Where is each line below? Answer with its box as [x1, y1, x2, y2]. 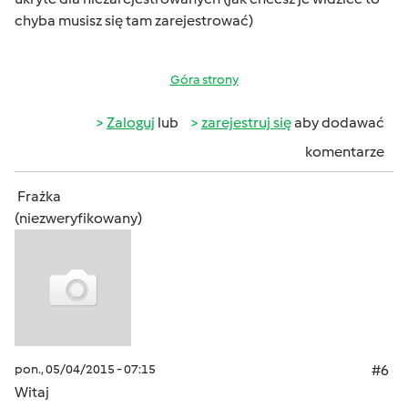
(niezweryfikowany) [15, 209, 142, 227]
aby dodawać [291, 114, 384, 131]
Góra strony [169, 72, 239, 87]
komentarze [305, 143, 384, 160]
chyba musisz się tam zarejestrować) [15, 12, 253, 29]
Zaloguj [107, 114, 155, 131]
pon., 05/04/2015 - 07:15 [15, 362, 156, 377]
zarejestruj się [201, 114, 291, 131]
